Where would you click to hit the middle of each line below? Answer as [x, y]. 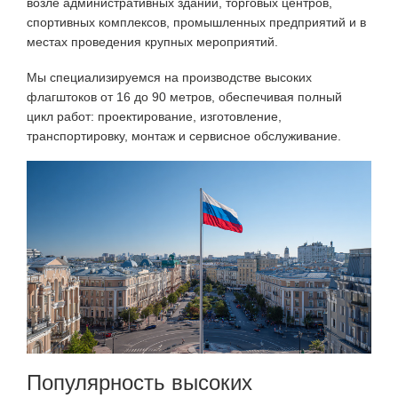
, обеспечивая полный [277, 96]
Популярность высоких [139, 383]
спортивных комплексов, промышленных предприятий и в [196, 22]
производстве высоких [247, 77]
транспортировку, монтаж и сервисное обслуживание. [184, 135]
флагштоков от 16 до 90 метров [119, 96]
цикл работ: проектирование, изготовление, [154, 116]
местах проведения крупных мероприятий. [152, 42]
